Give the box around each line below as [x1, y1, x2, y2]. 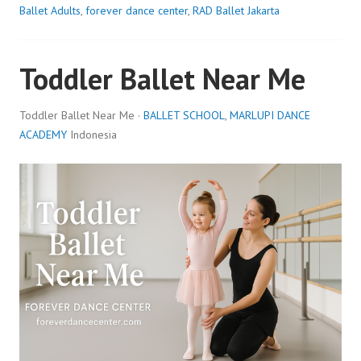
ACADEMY [19, 127, 67, 142]
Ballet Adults [19, 2, 81, 18]
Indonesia [67, 127, 117, 142]
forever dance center [85, 2, 188, 18]
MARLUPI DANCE [230, 107, 310, 122]
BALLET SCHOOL [143, 107, 225, 122]
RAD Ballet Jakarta [193, 2, 280, 18]
